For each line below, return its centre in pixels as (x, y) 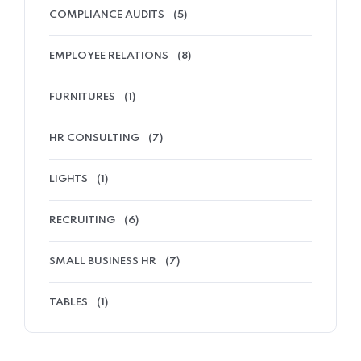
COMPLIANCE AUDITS (107, 15)
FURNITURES (82, 97)
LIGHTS (68, 179)
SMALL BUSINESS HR (103, 261)
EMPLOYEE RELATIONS (109, 56)
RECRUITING (82, 220)
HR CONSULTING (94, 138)
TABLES (68, 303)
